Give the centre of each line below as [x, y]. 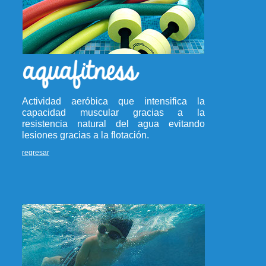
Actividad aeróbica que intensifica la [113, 101]
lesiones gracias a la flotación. [85, 135]
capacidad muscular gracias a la [113, 113]
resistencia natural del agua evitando [113, 124]
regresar [36, 153]
